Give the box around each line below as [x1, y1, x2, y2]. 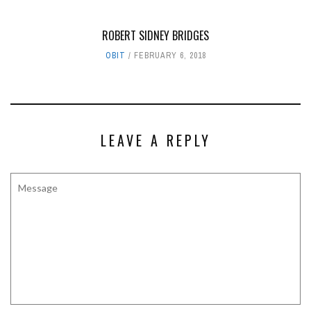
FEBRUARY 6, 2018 [133, 49, 206, 61]
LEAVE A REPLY [100, 129, 211, 151]
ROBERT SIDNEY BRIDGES [102, 26, 209, 44]
